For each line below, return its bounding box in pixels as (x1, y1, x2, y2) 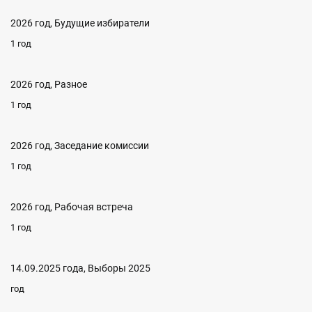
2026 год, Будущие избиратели (10, 17, 150, 29)
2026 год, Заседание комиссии (10, 140, 149, 151)
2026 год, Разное (10, 79, 87, 90)
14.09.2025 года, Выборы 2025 (10, 263, 150, 274)
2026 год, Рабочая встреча (10, 201, 133, 212)
